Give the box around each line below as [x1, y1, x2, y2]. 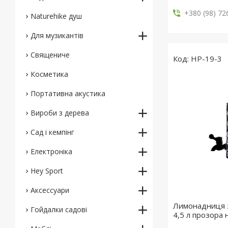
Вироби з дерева [31, 108, 89, 118]
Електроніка [31, 147, 72, 156]
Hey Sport [31, 166, 63, 176]
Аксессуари [31, 185, 69, 195]
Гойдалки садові [31, 205, 87, 214]
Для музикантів [31, 31, 83, 40]
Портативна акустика [31, 89, 105, 98]
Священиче [31, 50, 70, 60]
